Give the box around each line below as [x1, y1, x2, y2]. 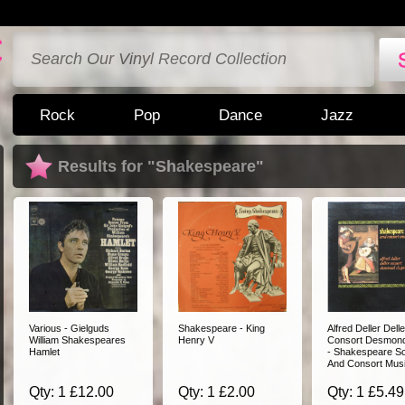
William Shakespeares [29, 334, 126, 345]
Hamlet [29, 346, 60, 357]
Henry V [178, 334, 214, 345]
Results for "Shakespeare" [58, 157, 264, 175]
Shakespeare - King [178, 323, 265, 334]
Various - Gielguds [29, 323, 109, 334]
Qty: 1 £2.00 [178, 384, 255, 400]
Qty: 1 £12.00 [29, 384, 114, 400]
